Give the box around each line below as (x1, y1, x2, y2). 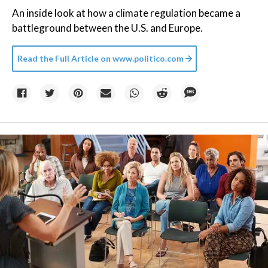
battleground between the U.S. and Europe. (12, 22, 203, 34)
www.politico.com (111, 53, 184, 63)
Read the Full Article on (17, 53, 111, 63)
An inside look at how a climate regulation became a (12, 7, 240, 19)
